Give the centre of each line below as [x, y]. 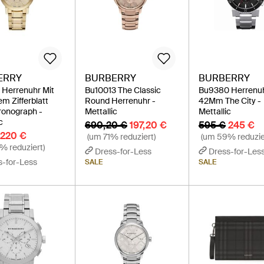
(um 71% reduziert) [121, 136]
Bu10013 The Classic [123, 90]
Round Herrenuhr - [120, 100]
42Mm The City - [230, 100]
